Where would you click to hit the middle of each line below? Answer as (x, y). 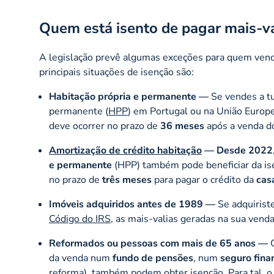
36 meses (182, 126)
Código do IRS (80, 219)
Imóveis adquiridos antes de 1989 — (132, 204)
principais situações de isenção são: (117, 72)
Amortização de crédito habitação (125, 150)
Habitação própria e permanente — (129, 97)
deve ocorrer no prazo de (105, 126)
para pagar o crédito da (204, 180)
